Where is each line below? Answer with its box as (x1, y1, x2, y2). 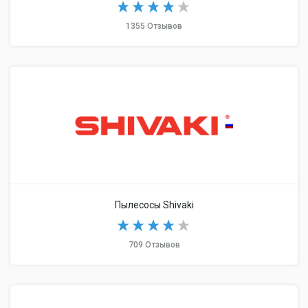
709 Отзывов (128, 240, 180, 250)
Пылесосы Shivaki (114, 199, 194, 210)
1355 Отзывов (126, 21, 182, 31)
